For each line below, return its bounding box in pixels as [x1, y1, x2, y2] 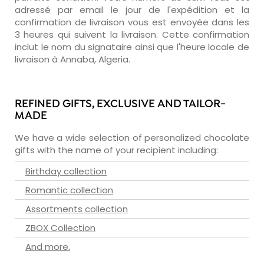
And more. [25, 240, 70, 253]
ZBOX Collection [25, 221, 95, 234]
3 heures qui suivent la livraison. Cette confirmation [15, 28, 249, 41]
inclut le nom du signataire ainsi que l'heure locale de [15, 40, 249, 53]
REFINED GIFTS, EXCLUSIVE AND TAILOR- [15, 97, 226, 111]
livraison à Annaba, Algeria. [15, 52, 130, 65]
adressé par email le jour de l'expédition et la [15, 3, 249, 16]
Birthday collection [25, 164, 107, 177]
